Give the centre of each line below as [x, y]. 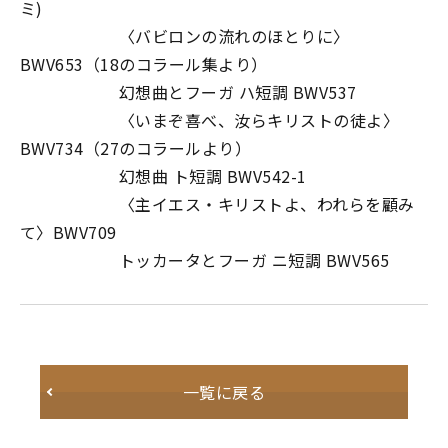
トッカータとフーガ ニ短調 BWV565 [205, 260]
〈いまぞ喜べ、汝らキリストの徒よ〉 [210, 120]
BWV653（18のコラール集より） [144, 64]
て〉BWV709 [68, 232]
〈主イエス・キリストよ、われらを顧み [217, 204]
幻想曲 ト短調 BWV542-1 [163, 176]
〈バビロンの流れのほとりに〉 [185, 36]
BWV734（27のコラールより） [136, 148]
